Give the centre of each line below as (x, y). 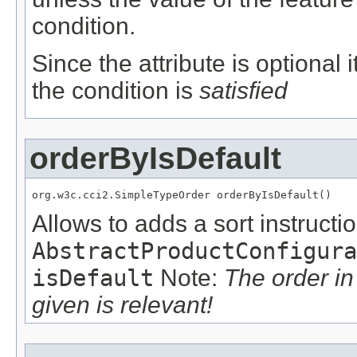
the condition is (116, 90)
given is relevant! (122, 305)
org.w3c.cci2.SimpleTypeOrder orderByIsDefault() (182, 194)
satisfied (243, 90)
